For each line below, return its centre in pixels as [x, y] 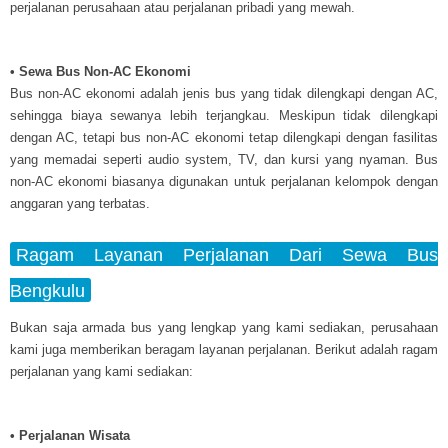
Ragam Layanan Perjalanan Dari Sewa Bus [226, 254]
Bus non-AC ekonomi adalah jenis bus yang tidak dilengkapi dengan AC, [224, 93]
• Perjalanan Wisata [70, 435]
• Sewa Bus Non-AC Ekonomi [100, 71]
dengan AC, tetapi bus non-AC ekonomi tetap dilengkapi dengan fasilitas [224, 137]
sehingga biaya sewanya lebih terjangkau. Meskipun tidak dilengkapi [224, 115]
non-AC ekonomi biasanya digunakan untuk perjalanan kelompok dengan [224, 181]
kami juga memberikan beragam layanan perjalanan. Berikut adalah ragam [224, 349]
